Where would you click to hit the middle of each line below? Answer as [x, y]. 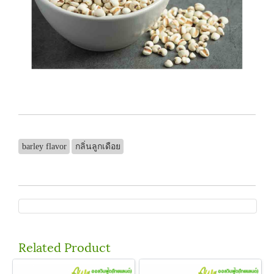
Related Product [65, 246]
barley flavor [44, 146]
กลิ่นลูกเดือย [98, 146]
